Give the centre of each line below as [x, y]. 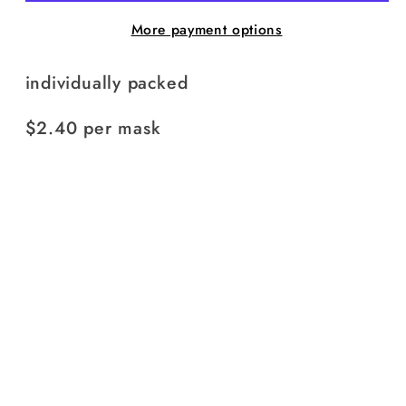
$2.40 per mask [93, 128]
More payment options [207, 30]
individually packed [106, 82]
